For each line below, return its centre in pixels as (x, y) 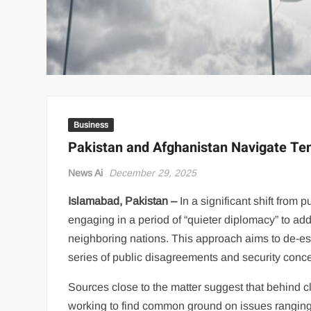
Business (91, 125)
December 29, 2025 (153, 173)
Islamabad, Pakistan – (123, 201)
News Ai (86, 173)
